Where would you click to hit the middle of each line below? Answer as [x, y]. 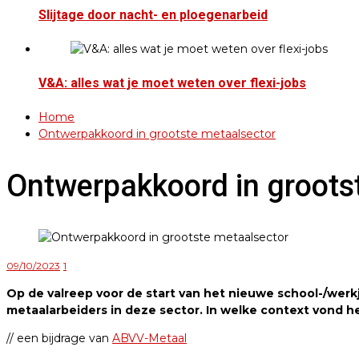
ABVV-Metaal [149, 339]
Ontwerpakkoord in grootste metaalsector [157, 134]
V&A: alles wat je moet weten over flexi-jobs [172, 83]
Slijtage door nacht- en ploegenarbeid [153, 15]
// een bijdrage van [59, 339]
